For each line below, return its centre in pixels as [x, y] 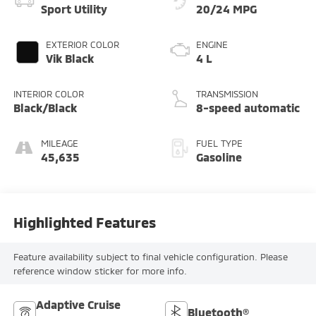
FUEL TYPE [219, 144]
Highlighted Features [84, 222]
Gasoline [219, 157]
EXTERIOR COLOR [82, 45]
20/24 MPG [226, 9]
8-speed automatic [248, 108]
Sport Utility [74, 9]
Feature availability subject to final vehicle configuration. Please [150, 256]
